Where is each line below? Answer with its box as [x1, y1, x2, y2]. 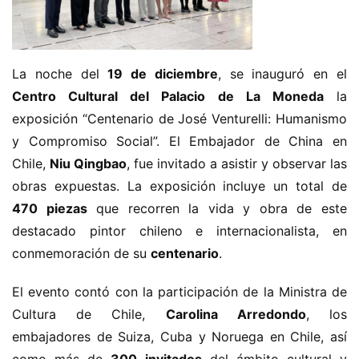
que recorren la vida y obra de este [87, 200, 348, 216]
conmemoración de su [12, 245, 151, 261]
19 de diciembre [107, 66, 218, 82]
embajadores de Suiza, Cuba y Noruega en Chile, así [12, 329, 347, 345]
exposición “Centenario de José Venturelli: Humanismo [12, 111, 347, 127]
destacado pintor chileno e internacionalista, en [12, 223, 347, 239]
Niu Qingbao [50, 155, 127, 171]
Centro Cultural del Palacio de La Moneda [12, 88, 324, 104]
